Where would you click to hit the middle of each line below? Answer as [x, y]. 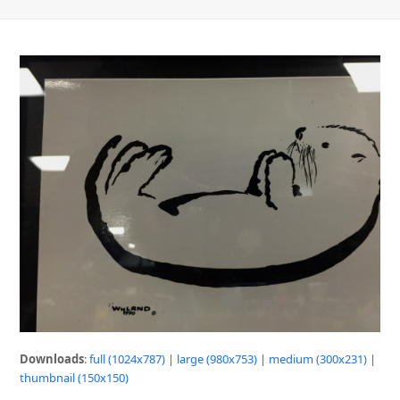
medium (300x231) [318, 359]
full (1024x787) [128, 359]
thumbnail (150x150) [75, 378]
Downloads [52, 359]
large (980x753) [217, 359]
